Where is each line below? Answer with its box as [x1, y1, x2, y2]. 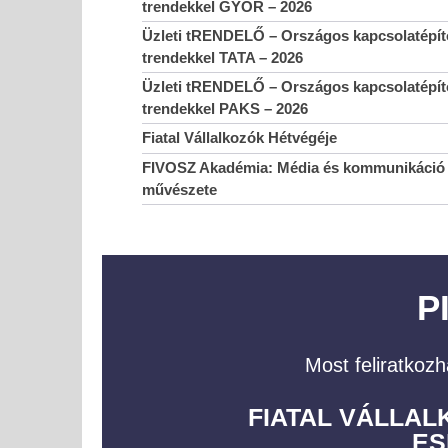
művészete [141, 181, 217, 199]
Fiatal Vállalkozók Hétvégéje [141, 129, 337, 147]
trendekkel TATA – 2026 [141, 49, 303, 67]
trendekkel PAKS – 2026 [141, 100, 308, 118]
